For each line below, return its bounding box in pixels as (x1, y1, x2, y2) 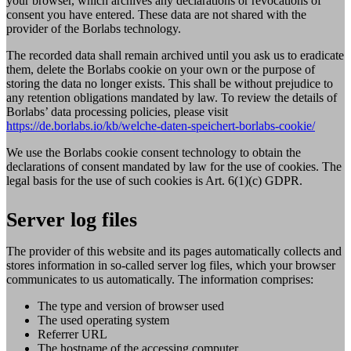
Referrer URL (38, 327, 107, 341)
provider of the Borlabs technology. (6, 21, 181, 35)
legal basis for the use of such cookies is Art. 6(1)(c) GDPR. (6, 173, 302, 187)
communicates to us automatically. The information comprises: (6, 272, 313, 286)
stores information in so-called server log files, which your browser (6, 258, 335, 272)
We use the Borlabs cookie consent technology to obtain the (6, 145, 301, 159)
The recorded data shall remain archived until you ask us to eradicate (6, 48, 344, 62)
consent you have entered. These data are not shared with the (6, 7, 306, 21)
